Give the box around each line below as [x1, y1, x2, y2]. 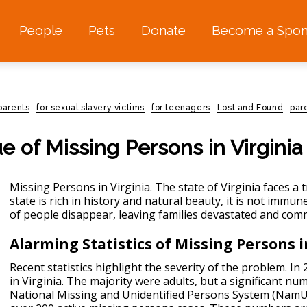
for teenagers [151, 103, 210, 112]
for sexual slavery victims [36, 103, 145, 112]
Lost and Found [217, 103, 284, 112]
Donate [140, 23, 186, 38]
